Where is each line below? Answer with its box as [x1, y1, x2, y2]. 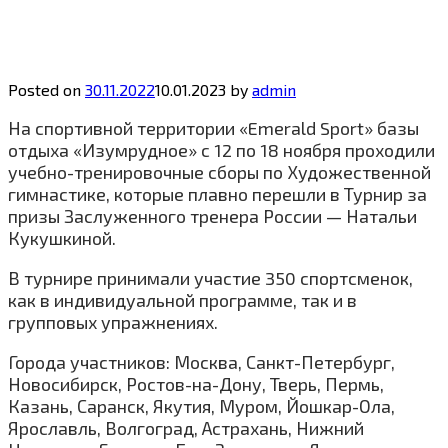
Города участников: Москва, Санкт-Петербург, [8, 351, 395, 373]
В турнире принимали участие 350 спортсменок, [8, 267, 413, 289]
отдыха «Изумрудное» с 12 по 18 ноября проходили [8, 139, 435, 161]
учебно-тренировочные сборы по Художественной [8, 161, 431, 183]
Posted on [8, 80, 85, 99]
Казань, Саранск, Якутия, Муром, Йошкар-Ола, [8, 395, 395, 417]
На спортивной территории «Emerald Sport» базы [8, 117, 419, 139]
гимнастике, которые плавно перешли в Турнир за [8, 183, 427, 205]
